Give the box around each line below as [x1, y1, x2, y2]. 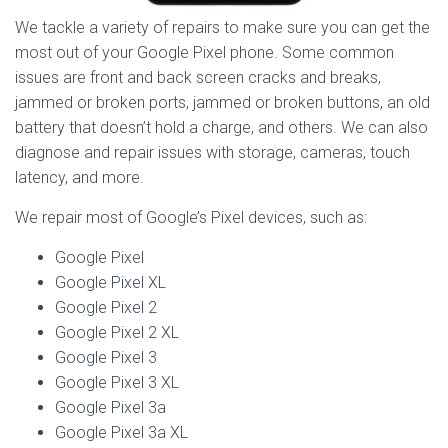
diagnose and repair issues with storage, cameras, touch [15, 143, 410, 162]
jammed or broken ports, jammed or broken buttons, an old [15, 93, 430, 112]
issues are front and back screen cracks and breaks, [15, 68, 381, 87]
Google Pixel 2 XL [55, 323, 179, 342]
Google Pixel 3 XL [55, 373, 179, 392]
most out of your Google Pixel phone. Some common [15, 43, 394, 62]
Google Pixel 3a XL [55, 423, 188, 442]
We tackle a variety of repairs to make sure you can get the [15, 18, 430, 37]
